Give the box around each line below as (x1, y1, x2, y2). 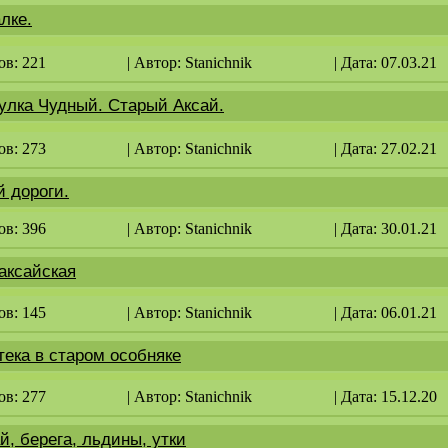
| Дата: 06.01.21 (334, 304, 437, 321)
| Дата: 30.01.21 (334, 220, 437, 237)
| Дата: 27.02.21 (334, 140, 437, 157)
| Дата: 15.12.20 (334, 388, 437, 405)
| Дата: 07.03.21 (334, 54, 437, 71)
